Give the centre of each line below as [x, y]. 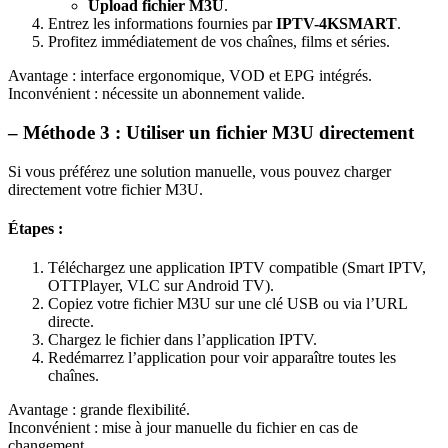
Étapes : [35, 229]
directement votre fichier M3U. [105, 189]
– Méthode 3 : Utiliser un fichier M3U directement [211, 133]
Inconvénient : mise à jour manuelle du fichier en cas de [183, 428]
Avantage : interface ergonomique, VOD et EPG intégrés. [190, 76]
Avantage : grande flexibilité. [99, 410]
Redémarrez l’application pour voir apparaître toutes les [222, 358]
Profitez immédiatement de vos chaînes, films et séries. [219, 42]
